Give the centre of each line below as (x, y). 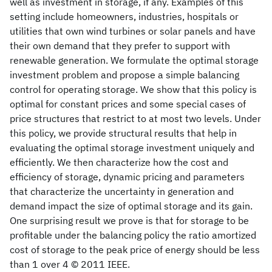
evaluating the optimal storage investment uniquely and (132, 148)
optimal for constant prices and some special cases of (128, 104)
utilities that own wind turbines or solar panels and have (133, 31)
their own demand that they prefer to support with (120, 46)
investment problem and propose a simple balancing (124, 75)
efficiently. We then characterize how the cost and (119, 162)
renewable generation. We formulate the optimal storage (134, 60)
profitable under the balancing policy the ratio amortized (133, 235)
